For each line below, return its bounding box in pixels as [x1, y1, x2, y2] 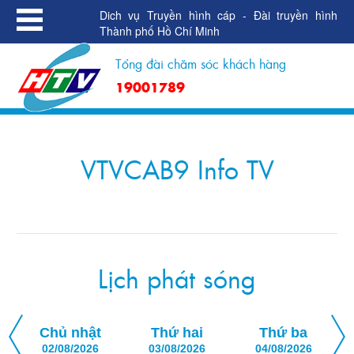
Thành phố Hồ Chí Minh [99, 23, 220, 40]
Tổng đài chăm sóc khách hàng [115, 58, 287, 72]
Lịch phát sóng [98, 268, 256, 294]
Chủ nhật [39, 325, 101, 341]
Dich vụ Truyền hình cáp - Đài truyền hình [99, 7, 337, 24]
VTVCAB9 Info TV [80, 159, 274, 185]
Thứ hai [150, 325, 203, 341]
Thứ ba [259, 325, 307, 341]
